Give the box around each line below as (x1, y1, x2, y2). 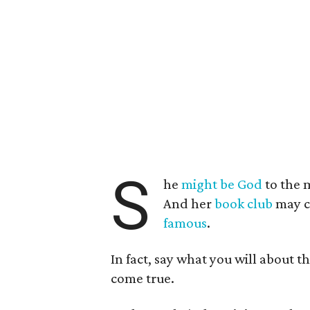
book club (215, 195, 273, 212)
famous (163, 215, 208, 231)
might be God (181, 176, 263, 192)
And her (163, 195, 215, 212)
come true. (111, 270, 174, 286)
